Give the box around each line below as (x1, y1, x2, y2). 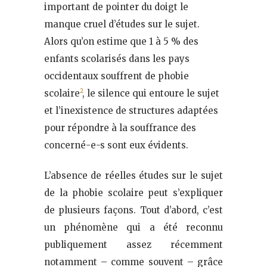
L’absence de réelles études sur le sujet (44, 169, 223, 181)
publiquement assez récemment (44, 238, 223, 250)
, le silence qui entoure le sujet (82, 87, 219, 99)
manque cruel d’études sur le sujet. (44, 18, 200, 30)
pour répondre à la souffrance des (44, 122, 196, 133)
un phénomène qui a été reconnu (44, 221, 223, 233)
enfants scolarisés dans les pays (44, 52, 190, 64)
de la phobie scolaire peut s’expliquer (44, 187, 223, 198)
